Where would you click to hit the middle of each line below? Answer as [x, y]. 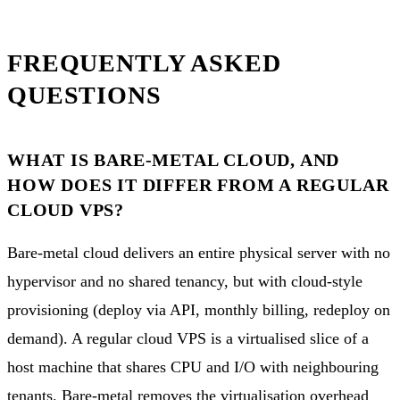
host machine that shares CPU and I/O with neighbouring [193, 367]
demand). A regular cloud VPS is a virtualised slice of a [188, 338]
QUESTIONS [84, 95]
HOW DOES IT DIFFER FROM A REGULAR [198, 184]
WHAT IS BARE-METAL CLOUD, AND [174, 159]
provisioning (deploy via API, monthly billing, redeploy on [199, 309]
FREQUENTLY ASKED [144, 62]
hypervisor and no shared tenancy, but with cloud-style [185, 281]
